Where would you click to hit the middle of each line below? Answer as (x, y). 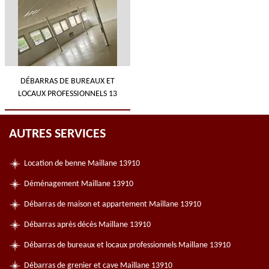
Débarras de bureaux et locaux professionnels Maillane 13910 (127, 245)
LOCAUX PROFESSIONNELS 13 (67, 94)
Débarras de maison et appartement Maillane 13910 (113, 204)
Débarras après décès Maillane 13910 (87, 225)
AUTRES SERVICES (57, 134)
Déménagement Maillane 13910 (79, 184)
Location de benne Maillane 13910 (82, 164)
